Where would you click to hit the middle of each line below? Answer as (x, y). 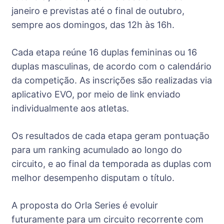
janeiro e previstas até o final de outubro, (98, 10)
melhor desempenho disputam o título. (93, 177)
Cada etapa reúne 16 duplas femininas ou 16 (104, 52)
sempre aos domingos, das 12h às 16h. (93, 24)
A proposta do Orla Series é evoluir (85, 205)
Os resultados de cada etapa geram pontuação (110, 135)
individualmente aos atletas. (70, 108)
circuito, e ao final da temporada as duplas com (111, 163)
